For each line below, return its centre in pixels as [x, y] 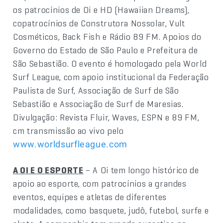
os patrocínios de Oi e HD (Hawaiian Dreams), [101, 9]
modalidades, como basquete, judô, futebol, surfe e [111, 210]
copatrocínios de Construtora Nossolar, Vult [99, 23]
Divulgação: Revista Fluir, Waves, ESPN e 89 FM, [106, 117]
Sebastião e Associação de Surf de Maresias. [98, 104]
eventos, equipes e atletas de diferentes [90, 197]
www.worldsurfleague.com [70, 144]
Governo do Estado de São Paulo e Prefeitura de [106, 50]
